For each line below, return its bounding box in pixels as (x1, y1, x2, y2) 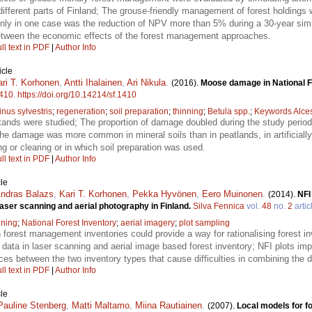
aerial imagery (120, 218, 175, 228)
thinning (173, 107, 203, 117)
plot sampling (179, 218, 230, 228)
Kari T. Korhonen (59, 189, 127, 200)
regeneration (56, 107, 105, 117)
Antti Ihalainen (64, 77, 122, 88)
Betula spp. (208, 107, 250, 117)
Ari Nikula (127, 77, 166, 88)
